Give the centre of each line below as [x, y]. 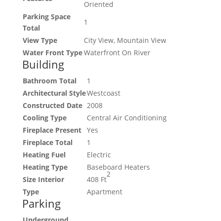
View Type [40, 40]
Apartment [104, 192]
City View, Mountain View [125, 40]
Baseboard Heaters [118, 167]
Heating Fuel [44, 155]
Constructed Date [52, 106]
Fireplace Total [47, 143]
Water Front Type [52, 53]
